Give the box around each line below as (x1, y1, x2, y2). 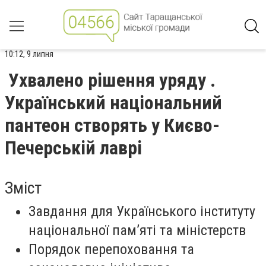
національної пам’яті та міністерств (28, 222, 246, 239)
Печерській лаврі (5, 137, 142, 159)
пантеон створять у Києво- (5, 114, 220, 137)
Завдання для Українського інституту (28, 203, 255, 220)
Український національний (5, 91, 222, 114)
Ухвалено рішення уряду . (8, 69, 216, 91)
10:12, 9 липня (5, 49, 53, 59)
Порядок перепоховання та (28, 241, 194, 258)
